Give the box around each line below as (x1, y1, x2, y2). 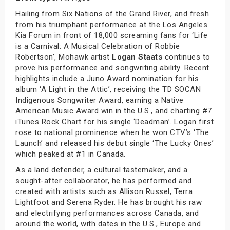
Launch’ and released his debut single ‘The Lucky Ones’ (15, 138, 214, 148)
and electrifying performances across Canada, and (15, 208, 199, 218)
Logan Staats (112, 52, 162, 62)
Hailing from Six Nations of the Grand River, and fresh (15, 9, 209, 18)
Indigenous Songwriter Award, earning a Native (15, 95, 184, 105)
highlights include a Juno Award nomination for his (15, 73, 199, 83)
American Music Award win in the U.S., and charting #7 (15, 106, 212, 116)
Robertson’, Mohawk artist (15, 52, 112, 62)
